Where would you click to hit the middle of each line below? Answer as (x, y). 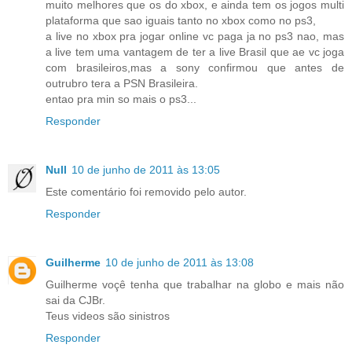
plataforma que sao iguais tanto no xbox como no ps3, (181, 20)
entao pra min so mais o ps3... (121, 99)
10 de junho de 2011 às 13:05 (146, 169)
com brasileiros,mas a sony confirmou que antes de (195, 67)
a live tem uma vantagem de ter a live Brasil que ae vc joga (195, 51)
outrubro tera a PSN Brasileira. (122, 83)
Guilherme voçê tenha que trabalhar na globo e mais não (195, 284)
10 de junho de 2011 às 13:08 (180, 262)
